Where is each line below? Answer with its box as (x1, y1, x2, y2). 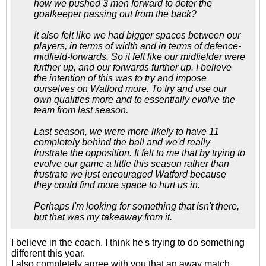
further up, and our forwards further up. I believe (34, 62, 232, 72)
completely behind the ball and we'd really (34, 137, 210, 147)
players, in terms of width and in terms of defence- (34, 41, 241, 51)
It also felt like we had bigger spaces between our (34, 30, 240, 40)
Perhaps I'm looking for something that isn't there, (34, 201, 239, 211)
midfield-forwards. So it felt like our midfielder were (34, 52, 245, 62)
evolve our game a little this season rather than (34, 159, 229, 169)
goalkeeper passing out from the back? (34, 9, 197, 19)
